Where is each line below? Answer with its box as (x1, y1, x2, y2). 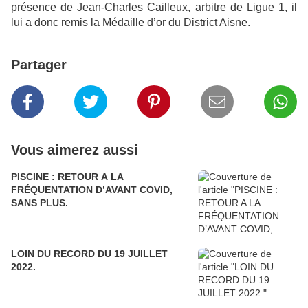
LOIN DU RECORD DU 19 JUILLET (11, 248, 168, 260)
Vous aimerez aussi (11, 142, 138, 158)
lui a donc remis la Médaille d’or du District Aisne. (11, 16, 250, 29)
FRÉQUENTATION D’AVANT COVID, (11, 184, 173, 196)
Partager (11, 57, 67, 73)
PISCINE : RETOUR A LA (11, 171, 124, 183)
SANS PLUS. (11, 197, 68, 209)
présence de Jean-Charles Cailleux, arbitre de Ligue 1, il (11, 1, 297, 14)
